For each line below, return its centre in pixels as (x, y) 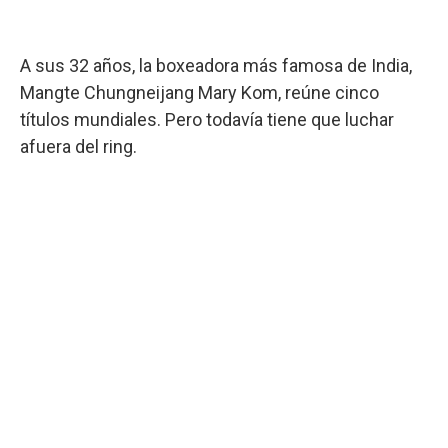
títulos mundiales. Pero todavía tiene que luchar (207, 119)
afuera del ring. (78, 146)
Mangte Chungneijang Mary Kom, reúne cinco (199, 92)
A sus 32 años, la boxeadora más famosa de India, (216, 65)
